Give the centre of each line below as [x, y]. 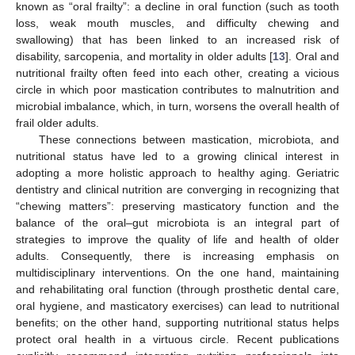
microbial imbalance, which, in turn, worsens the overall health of [177, 106]
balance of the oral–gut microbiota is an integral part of [177, 222]
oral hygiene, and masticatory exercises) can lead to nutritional [177, 305]
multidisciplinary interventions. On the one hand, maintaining [177, 272]
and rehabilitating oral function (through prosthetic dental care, [177, 289]
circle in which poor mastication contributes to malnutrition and [177, 89]
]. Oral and [313, 56]
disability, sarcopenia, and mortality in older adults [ [145, 56]
